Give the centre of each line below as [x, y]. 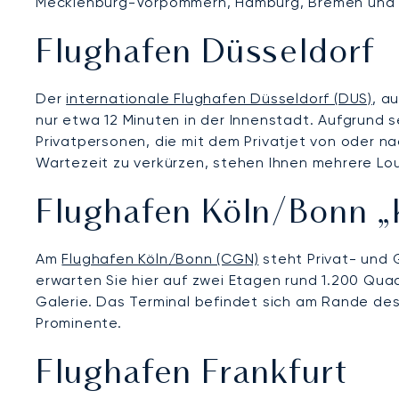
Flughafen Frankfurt [192, 375]
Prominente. [79, 322]
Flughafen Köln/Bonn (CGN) [160, 258]
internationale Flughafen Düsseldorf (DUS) [220, 98]
